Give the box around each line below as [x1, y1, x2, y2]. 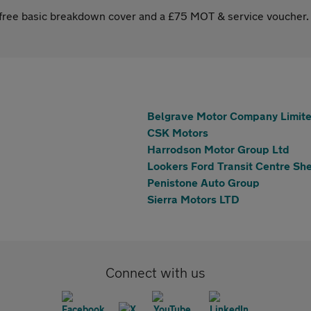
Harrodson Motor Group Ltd [147, 142, 289, 155]
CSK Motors [147, 126, 208, 139]
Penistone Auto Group [147, 176, 260, 189]
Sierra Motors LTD [147, 192, 239, 205]
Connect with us [106, 264, 205, 280]
